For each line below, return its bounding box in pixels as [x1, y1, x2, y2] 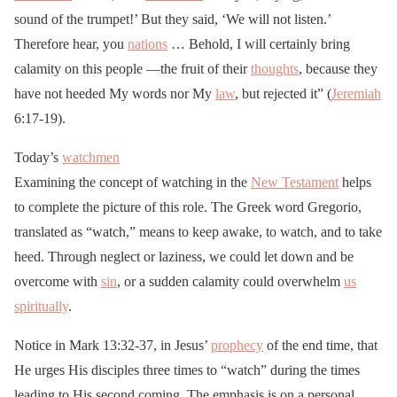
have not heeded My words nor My [14, 85, 215, 101]
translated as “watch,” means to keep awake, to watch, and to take [14, 223, 382, 239]
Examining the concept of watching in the [14, 174, 251, 190]
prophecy [211, 337, 263, 353]
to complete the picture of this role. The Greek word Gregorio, [14, 198, 362, 214]
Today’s [14, 149, 62, 165]
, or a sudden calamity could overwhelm [117, 273, 344, 289]
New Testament [251, 174, 339, 190]
